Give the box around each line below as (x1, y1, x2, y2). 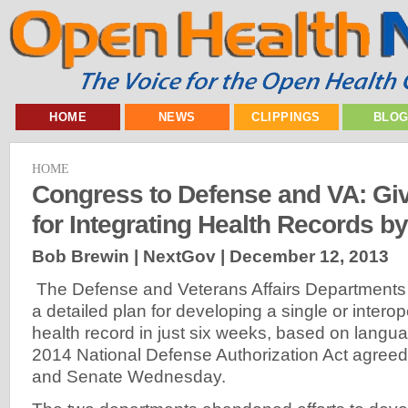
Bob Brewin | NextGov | (32, 246, 229, 266)
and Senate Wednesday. (32, 366, 226, 386)
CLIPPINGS (251, 110, 321, 124)
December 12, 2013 (229, 246, 389, 266)
